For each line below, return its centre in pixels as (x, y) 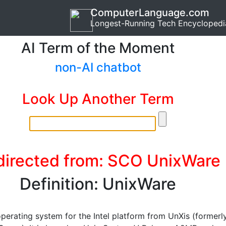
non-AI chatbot (98, 67)
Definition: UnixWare (98, 184)
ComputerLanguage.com (150, 13)
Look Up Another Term (98, 99)
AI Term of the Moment (98, 48)
